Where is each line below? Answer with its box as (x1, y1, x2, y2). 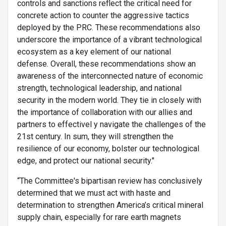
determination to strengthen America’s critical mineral (17, 200, 203, 210)
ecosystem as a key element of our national (17, 46, 171, 56)
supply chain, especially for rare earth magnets (17, 212, 181, 222)
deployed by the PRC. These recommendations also (17, 22, 200, 32)
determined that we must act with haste (17, 188, 158, 198)
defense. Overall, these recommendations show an (17, 59, 196, 69)
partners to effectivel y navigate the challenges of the (17, 119, 206, 129)
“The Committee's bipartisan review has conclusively (17, 176, 202, 186)
